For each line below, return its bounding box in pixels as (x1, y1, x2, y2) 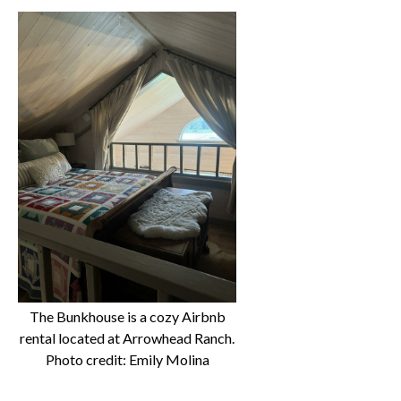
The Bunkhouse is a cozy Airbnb (29, 308, 226, 326)
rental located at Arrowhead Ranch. (20, 329, 235, 347)
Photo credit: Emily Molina (45, 351, 209, 369)
